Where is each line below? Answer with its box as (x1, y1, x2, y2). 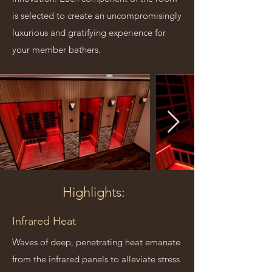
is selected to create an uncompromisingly (12, 10, 182, 21)
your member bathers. (12, 44, 101, 55)
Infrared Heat (12, 214, 76, 228)
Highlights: (63, 184, 129, 200)
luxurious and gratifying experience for (12, 27, 166, 38)
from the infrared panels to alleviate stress (12, 253, 180, 265)
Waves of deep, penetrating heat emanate (12, 236, 180, 248)
